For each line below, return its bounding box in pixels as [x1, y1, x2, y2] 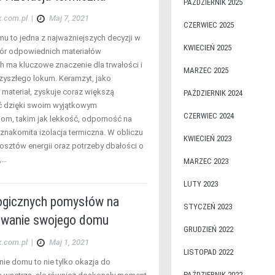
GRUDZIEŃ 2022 [183, 225, 233, 234]
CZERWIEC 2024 [183, 111, 234, 120]
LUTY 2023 [183, 179, 218, 188]
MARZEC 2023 [183, 157, 228, 166]
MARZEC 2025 [183, 66, 228, 75]
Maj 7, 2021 [49, 14, 89, 23]
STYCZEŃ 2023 [183, 202, 232, 211]
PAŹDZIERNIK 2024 [183, 88, 242, 98]
